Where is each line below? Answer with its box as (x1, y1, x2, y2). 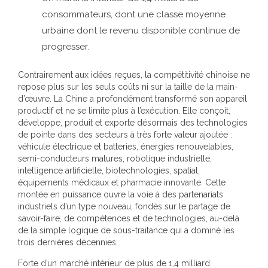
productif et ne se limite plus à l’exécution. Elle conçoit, (18, 105, 230, 115)
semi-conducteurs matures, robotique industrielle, (18, 153, 212, 163)
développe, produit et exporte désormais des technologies (18, 117, 248, 127)
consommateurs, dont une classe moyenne (42, 9, 226, 20)
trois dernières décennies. (18, 237, 118, 247)
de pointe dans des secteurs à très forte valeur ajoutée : (18, 129, 232, 139)
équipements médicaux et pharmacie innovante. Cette (18, 177, 226, 187)
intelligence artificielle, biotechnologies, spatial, (18, 165, 200, 175)
